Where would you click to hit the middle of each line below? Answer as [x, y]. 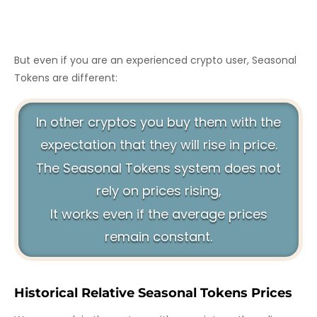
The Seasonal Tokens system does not [158, 168]
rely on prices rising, [158, 190]
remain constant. [158, 236]
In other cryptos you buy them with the [158, 122]
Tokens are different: [66, 77]
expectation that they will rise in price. [158, 144]
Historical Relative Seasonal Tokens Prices [153, 293]
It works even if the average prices [158, 214]
